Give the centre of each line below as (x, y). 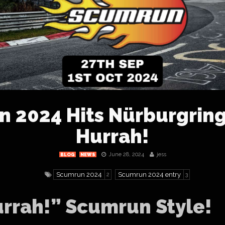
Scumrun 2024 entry (149, 175)
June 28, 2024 (126, 154)
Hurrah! (113, 136)
